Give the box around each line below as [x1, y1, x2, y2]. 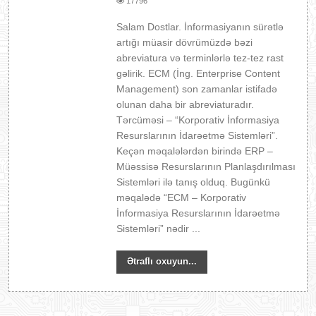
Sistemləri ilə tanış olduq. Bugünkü [116, 176, 271, 188]
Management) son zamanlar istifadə [116, 83, 278, 95]
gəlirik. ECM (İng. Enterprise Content [116, 68, 281, 79]
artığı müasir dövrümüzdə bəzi [116, 37, 253, 48]
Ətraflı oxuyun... [127, 256, 197, 267]
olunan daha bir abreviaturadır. [116, 99, 255, 110]
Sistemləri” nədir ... [116, 223, 201, 234]
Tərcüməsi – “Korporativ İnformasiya [116, 114, 280, 126]
